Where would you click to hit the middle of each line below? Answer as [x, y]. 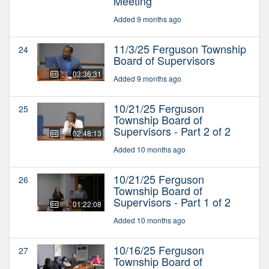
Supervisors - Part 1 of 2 [172, 201]
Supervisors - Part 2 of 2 [172, 131]
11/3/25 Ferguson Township [180, 48]
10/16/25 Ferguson [159, 249]
